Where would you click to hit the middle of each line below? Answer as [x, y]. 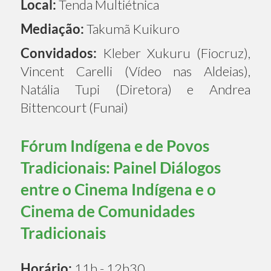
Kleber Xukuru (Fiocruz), [174, 53]
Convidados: [59, 53]
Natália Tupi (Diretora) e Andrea [135, 89]
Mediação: [52, 28]
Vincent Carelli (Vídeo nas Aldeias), [135, 71]
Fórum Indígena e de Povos [115, 145]
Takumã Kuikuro [132, 28]
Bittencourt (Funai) [74, 107]
